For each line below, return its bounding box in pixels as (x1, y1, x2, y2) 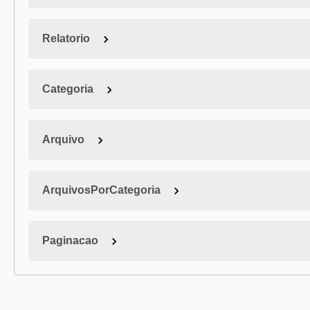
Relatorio (42, 33, 90, 44)
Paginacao (42, 235, 98, 246)
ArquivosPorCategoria (42, 184, 161, 196)
